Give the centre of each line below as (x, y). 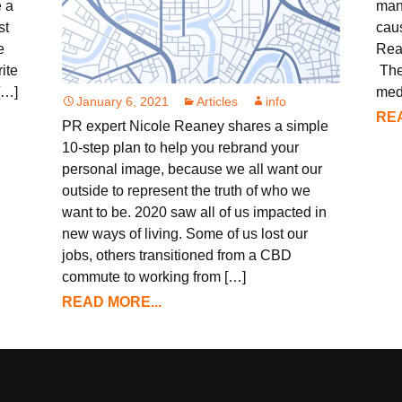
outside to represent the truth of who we (187, 190)
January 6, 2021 (123, 101)
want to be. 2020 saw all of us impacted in (195, 212)
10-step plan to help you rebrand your (181, 147)
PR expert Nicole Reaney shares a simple (196, 126)
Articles (218, 101)
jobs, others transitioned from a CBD (177, 255)
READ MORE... (112, 301)
